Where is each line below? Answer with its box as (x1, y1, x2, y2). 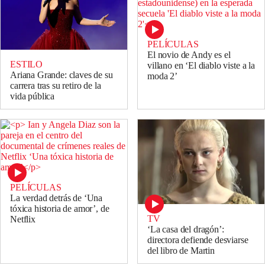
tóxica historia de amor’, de (10, 203, 109, 214)
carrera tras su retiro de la (10, 80, 101, 91)
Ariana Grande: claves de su (10, 70, 113, 80)
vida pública (10, 91, 55, 102)
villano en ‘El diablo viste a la (147, 60, 255, 70)
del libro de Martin (147, 245, 215, 256)
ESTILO (10, 59, 43, 70)
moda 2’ (147, 70, 177, 81)
